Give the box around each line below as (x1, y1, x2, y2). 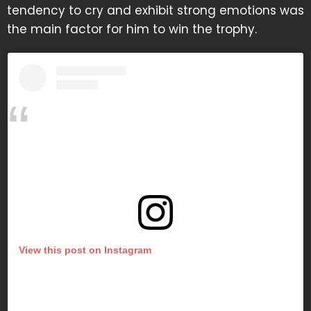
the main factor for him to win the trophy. (7, 20, 257, 37)
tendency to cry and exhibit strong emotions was (7, 1, 304, 19)
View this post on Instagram (19, 244, 151, 256)
